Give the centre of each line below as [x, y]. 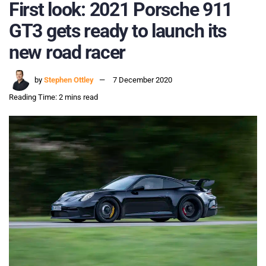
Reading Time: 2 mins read [53, 97]
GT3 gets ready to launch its [118, 31]
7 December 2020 [142, 80]
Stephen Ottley [69, 80]
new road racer [67, 52]
